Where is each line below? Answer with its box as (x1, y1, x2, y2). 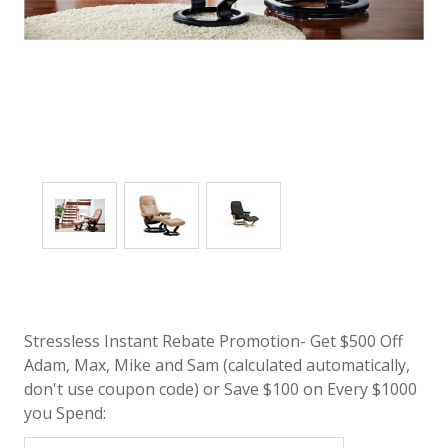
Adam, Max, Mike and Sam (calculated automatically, (24, 353, 410, 376)
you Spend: (24, 401, 106, 424)
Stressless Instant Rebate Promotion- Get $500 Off (24, 329, 403, 352)
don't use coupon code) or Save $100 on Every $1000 (24, 377, 417, 400)
